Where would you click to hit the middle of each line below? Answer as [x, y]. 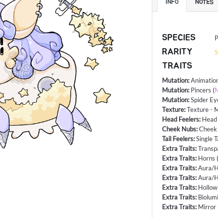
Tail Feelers [178, 139]
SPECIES [179, 38]
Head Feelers [181, 119]
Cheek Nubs [179, 129]
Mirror [207, 207]
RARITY [177, 52]
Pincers [201, 90]
